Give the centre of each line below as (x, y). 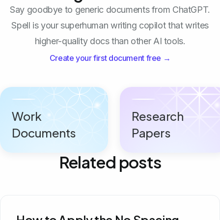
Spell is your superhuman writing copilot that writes (110, 25)
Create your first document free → (110, 58)
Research (158, 116)
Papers (151, 132)
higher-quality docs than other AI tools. (110, 41)
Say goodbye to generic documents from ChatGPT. (110, 9)
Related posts (110, 162)
